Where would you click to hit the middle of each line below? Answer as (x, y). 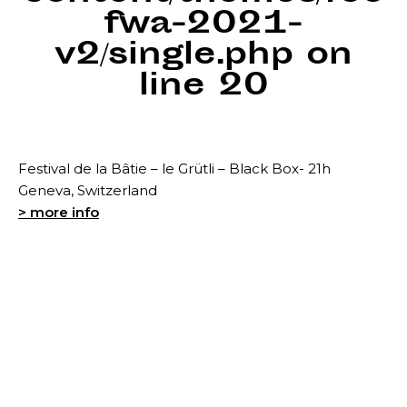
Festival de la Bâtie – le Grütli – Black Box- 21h (174, 169)
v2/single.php (174, 57)
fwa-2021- (203, 26)
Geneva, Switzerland (88, 190)
